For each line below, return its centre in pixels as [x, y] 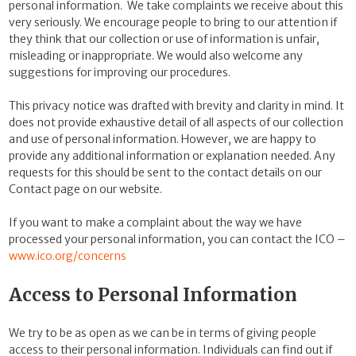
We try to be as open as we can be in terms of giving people [163, 333]
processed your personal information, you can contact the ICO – [177, 240]
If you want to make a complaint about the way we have [155, 223]
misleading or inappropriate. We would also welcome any [156, 56]
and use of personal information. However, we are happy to [163, 139]
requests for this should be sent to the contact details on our [165, 173]
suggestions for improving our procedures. [120, 73]
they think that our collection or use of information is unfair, [164, 39]
